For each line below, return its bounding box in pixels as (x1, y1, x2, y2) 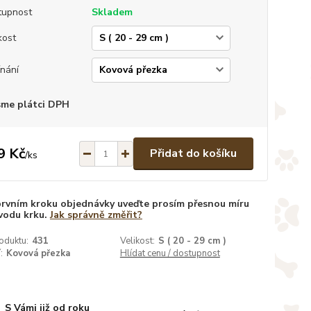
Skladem (91, 6, 133, 19)
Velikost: (119, 235, 155, 247)
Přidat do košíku (149, 146, 237, 161)
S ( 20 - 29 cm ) (158, 235, 226, 247)
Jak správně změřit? (49, 208, 142, 221)
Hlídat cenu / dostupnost (119, 247, 220, 260)
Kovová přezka (6, 247, 70, 260)
